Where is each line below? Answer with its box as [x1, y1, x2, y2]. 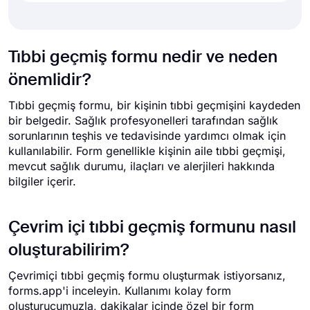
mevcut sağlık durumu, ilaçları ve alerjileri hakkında [8, 159, 275, 173]
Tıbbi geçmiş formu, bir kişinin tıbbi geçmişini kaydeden [8, 98, 300, 112]
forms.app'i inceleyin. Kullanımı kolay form [8, 284, 231, 298]
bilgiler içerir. [8, 174, 76, 188]
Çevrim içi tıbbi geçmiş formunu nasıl [8, 219, 296, 236]
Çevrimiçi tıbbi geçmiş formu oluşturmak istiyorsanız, [8, 268, 286, 282]
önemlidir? [8, 72, 91, 89]
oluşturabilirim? [8, 242, 129, 259]
